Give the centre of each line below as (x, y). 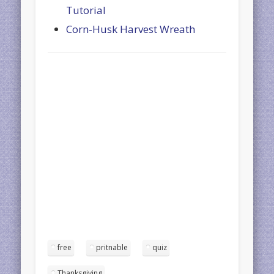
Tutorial (86, 10)
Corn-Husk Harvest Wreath (131, 29)
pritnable (112, 248)
